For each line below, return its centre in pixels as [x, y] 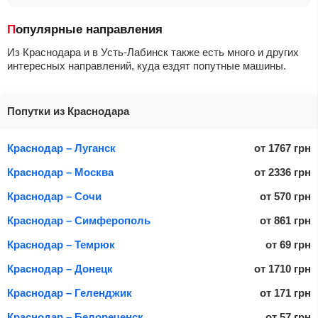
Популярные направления [89, 29]
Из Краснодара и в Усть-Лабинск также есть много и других [153, 52]
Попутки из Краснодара [68, 111]
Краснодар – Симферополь [79, 220]
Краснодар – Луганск [61, 148]
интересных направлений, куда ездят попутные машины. [147, 66]
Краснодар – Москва [60, 172]
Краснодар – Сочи [54, 196]
